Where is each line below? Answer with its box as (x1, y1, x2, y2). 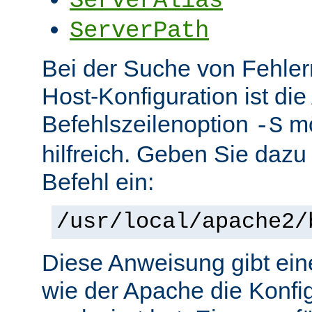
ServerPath (70, 17, 209, 45)
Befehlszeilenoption (42, 111, 255, 138)
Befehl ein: (42, 169, 154, 196)
